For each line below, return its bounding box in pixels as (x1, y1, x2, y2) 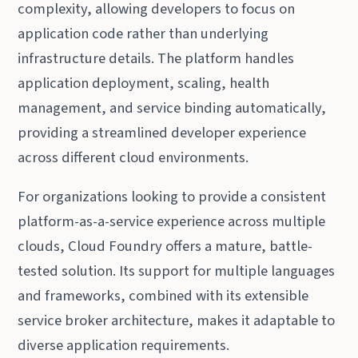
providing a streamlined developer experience (18, 121, 307, 143)
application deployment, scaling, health (18, 72, 270, 93)
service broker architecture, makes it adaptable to (18, 309, 336, 331)
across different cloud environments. (18, 146, 249, 168)
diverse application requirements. (18, 334, 230, 356)
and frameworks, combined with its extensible (18, 284, 309, 306)
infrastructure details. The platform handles (18, 47, 295, 69)
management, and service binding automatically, (18, 97, 327, 118)
